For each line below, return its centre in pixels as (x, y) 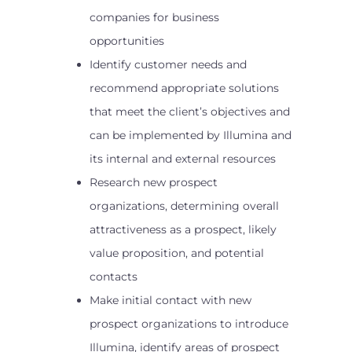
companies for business (154, 17)
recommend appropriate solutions (184, 88)
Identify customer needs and (168, 64)
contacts (114, 277)
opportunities (127, 41)
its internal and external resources (183, 159)
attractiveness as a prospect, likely (183, 229)
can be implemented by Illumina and (191, 135)
